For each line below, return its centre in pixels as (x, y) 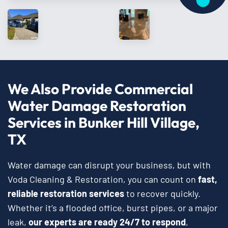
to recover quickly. (162, 194)
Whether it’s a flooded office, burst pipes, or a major (113, 208)
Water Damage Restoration (97, 106)
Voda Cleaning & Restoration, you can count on (102, 179)
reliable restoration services (66, 194)
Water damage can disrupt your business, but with (109, 165)
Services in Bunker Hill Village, (104, 123)
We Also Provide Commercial (100, 89)
